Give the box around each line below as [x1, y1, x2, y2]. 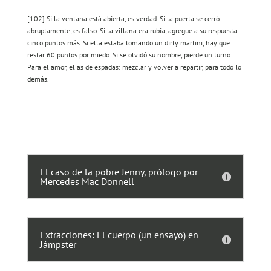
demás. [27, 74, 49, 84]
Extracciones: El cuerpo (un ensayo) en [39, 229, 198, 241]
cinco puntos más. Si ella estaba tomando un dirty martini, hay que [27, 38, 230, 48]
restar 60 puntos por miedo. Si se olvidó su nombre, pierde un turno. [27, 50, 232, 60]
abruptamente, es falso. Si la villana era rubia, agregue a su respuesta [27, 26, 237, 36]
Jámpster [39, 238, 76, 251]
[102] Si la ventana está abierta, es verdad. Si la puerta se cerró [27, 14, 220, 24]
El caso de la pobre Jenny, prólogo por [39, 166, 198, 178]
